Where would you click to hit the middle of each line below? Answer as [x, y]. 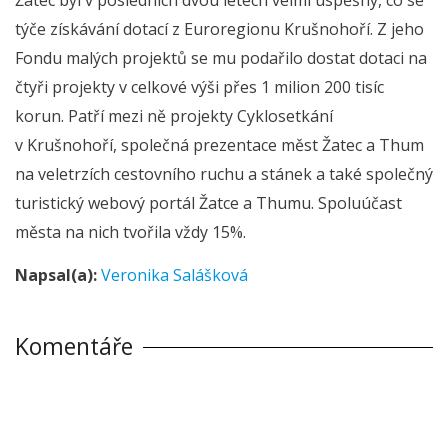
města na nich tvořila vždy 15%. [130, 231]
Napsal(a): [56, 275]
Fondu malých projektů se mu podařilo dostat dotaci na [221, 57]
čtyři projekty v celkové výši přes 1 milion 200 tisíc [199, 86]
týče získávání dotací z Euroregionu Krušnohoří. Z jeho [219, 28]
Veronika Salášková [174, 275]
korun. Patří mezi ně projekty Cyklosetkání [174, 115]
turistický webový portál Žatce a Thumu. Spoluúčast [208, 202]
